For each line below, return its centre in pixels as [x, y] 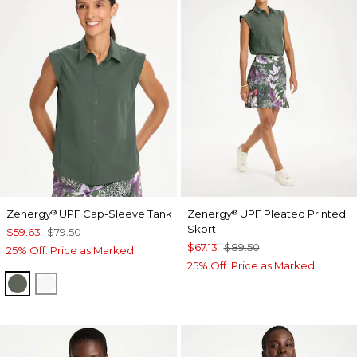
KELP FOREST [63, 282]
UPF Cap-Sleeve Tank [114, 213]
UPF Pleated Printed [291, 213]
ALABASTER [85, 282]
